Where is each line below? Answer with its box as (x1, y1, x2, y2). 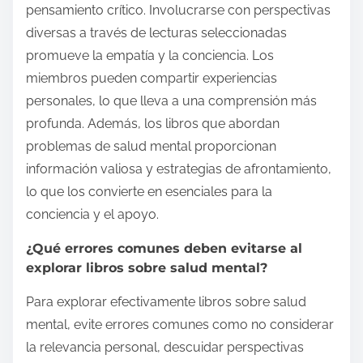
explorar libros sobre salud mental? (26, 260, 267, 276)
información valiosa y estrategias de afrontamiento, (26, 161, 331, 177)
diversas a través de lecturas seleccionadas (26, 25, 287, 41)
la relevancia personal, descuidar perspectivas (26, 340, 304, 356)
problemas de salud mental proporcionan (26, 139, 276, 155)
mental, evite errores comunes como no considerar (26, 317, 334, 333)
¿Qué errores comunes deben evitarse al (26, 241, 302, 257)
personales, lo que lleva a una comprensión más (26, 93, 317, 109)
